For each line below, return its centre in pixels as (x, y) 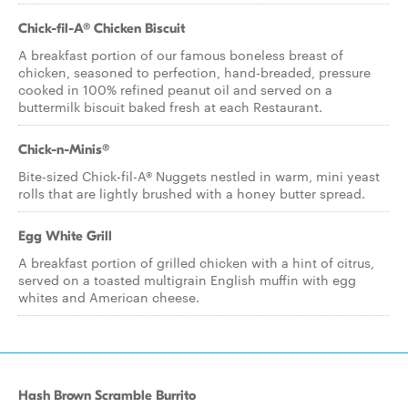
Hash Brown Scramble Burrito (107, 395)
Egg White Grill (65, 236)
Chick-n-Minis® (64, 149)
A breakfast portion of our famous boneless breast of (181, 55)
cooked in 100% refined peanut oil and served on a (175, 89)
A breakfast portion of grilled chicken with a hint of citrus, (196, 262)
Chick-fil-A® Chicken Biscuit (102, 28)
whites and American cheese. (109, 297)
